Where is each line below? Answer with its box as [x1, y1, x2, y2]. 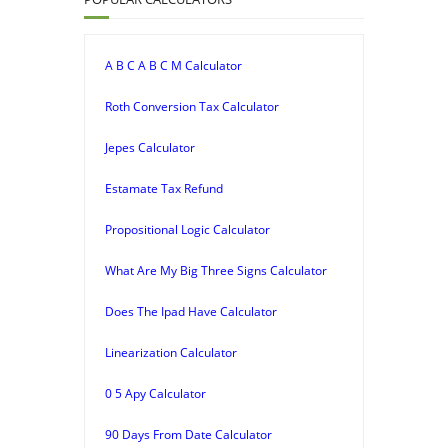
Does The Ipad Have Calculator [105, 302, 277, 320]
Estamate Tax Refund [105, 179, 223, 197]
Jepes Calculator [105, 138, 195, 156]
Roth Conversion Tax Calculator [105, 97, 279, 115]
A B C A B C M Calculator [105, 56, 242, 74]
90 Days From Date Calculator [105, 425, 272, 443]
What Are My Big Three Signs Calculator [105, 261, 327, 279]
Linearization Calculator [105, 343, 237, 361]
